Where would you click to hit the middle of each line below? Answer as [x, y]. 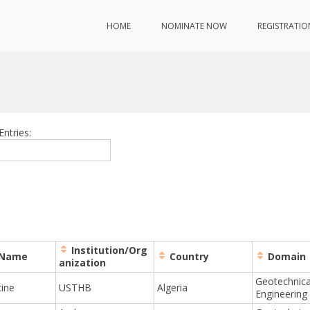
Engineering [282, 293]
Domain [286, 256]
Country [188, 256]
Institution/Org [108, 250]
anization [83, 262]
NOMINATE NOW [194, 26]
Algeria [173, 287]
